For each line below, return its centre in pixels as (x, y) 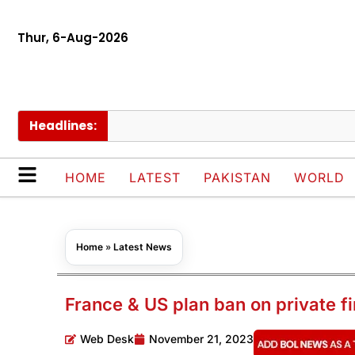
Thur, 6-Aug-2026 (73, 38)
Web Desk (107, 339)
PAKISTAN (237, 178)
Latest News (143, 247)
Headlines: (63, 126)
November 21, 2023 (201, 339)
